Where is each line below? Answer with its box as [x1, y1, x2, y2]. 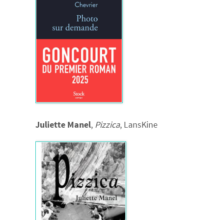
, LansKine [120, 118, 158, 130]
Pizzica [95, 118, 120, 130]
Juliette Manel [35, 118, 91, 130]
